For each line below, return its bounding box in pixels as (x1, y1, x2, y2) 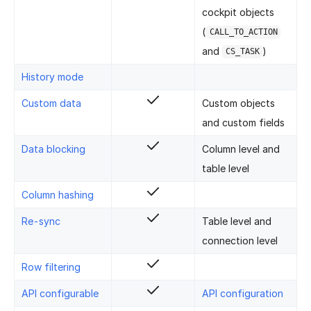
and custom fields (202, 116, 285, 128)
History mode (22, 70, 83, 83)
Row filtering (22, 260, 81, 273)
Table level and (202, 215, 271, 227)
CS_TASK (225, 47, 260, 57)
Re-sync (22, 215, 60, 227)
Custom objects (202, 96, 275, 109)
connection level (202, 234, 278, 246)
